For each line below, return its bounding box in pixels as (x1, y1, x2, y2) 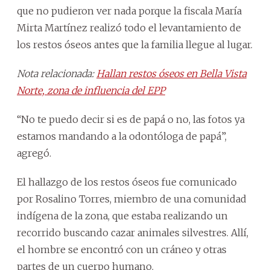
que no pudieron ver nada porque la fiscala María (17, 5, 242, 17)
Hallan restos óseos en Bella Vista (96, 67, 246, 80)
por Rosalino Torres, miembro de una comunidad (17, 193, 246, 206)
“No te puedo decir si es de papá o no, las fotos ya (17, 113, 245, 126)
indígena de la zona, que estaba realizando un (17, 210, 228, 222)
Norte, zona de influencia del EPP (17, 84, 165, 97)
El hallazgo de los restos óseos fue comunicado (17, 176, 237, 189)
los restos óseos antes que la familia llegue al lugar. (17, 39, 253, 51)
